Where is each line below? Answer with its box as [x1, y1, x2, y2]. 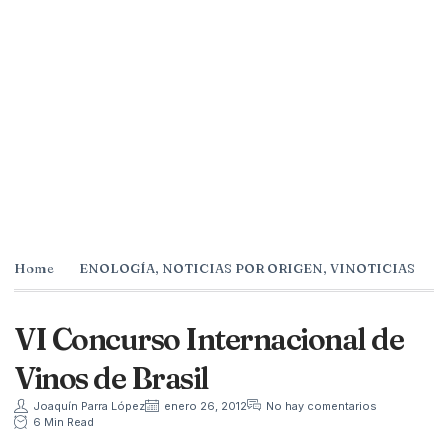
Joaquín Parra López [33, 398, 145, 413]
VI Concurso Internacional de [14, 320, 403, 358]
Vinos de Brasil [14, 359, 209, 397]
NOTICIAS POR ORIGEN [162, 259, 323, 276]
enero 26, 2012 [164, 398, 247, 413]
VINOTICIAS [330, 259, 415, 276]
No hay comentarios [266, 398, 377, 413]
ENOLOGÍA [79, 259, 155, 276]
